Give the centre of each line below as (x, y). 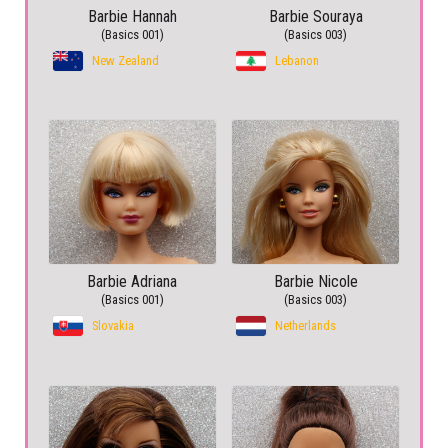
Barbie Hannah (132, 16)
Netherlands (306, 325)
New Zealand (125, 60)
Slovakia (113, 325)
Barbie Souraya (315, 16)
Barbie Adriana (132, 281)
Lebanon (297, 60)
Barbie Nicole (315, 281)
